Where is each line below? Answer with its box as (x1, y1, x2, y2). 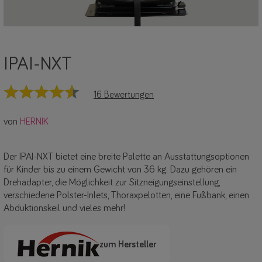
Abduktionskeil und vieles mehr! (4, 204, 125, 214)
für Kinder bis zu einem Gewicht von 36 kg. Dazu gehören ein (4, 165, 237, 175)
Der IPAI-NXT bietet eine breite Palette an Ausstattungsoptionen (4, 152, 249, 163)
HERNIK (20, 117, 49, 127)
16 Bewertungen (94, 90, 154, 100)
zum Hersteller (99, 239, 156, 249)
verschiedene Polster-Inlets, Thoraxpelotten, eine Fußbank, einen (4, 191, 249, 201)
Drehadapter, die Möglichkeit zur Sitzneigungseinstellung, (4, 178, 220, 188)
